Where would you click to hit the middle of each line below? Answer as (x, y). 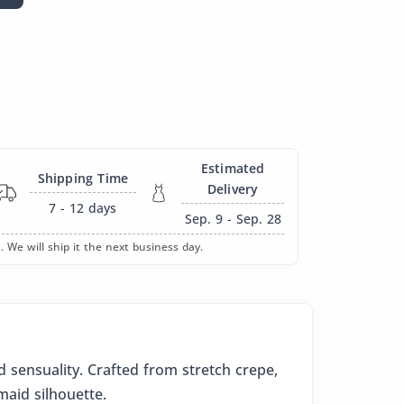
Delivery (233, 188)
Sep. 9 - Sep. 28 (233, 218)
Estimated (233, 168)
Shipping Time (83, 178)
